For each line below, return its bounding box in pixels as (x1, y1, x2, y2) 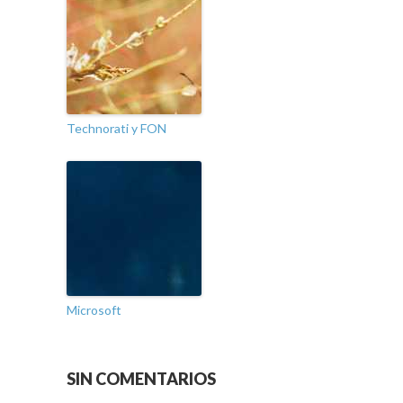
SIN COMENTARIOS (67, 369, 216, 390)
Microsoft (67, 302, 121, 318)
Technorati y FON (67, 121, 166, 137)
